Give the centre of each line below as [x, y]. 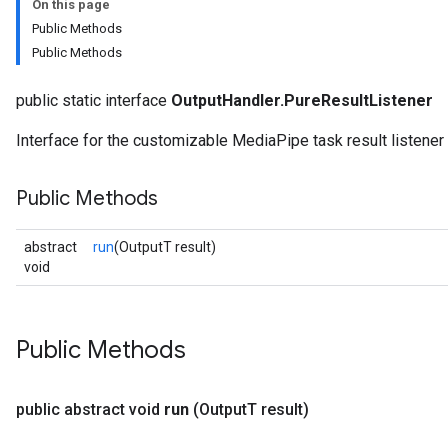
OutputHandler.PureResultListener [302, 100]
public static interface [93, 100]
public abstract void [90, 409]
